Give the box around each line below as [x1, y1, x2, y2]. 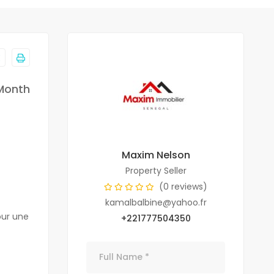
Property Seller [125, 164, 187, 177]
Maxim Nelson [121, 147, 190, 162]
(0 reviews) [159, 180, 208, 193]
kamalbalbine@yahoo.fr [105, 196, 207, 209]
